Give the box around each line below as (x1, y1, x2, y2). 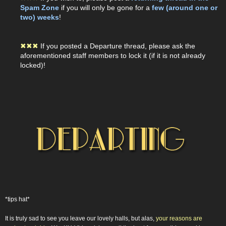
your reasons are (156, 215, 202, 222)
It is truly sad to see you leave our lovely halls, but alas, (5, 215, 156, 222)
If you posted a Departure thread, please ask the (40, 41, 195, 50)
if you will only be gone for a (59, 3, 150, 12)
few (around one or (150, 3, 217, 12)
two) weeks (20, 13, 59, 21)
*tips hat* (5, 196, 30, 203)
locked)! (20, 61, 45, 69)
